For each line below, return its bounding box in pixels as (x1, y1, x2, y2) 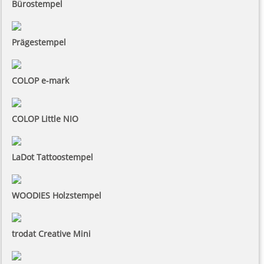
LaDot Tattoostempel (12, 151, 93, 163)
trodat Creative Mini (12, 228, 91, 240)
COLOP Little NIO (12, 113, 78, 125)
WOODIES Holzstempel (12, 190, 101, 202)
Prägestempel (12, 37, 66, 48)
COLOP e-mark (12, 75, 69, 87)
